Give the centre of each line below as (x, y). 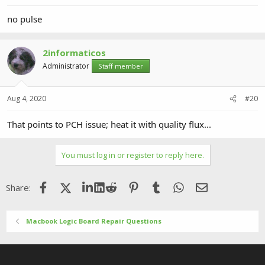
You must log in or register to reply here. (132, 155)
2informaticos (74, 52)
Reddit (130, 186)
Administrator (66, 66)
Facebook (68, 186)
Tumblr (176, 186)
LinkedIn (121, 186)
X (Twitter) (93, 186)
